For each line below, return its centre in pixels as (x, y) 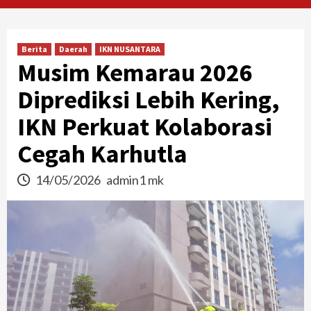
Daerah (73, 49)
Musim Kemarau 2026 (135, 72)
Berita (34, 49)
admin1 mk (135, 179)
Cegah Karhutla (102, 153)
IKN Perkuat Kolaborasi (145, 126)
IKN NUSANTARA (130, 49)
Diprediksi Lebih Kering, (149, 99)
